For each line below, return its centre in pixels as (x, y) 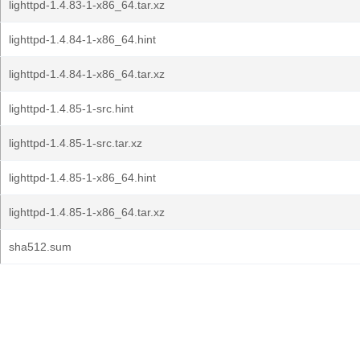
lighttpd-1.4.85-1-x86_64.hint (82, 178)
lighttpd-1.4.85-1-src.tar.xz (76, 143)
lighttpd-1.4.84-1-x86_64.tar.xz (87, 74)
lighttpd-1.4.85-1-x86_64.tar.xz (87, 212)
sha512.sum (40, 247)
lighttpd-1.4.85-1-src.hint (71, 108)
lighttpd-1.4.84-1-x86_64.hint (82, 39)
